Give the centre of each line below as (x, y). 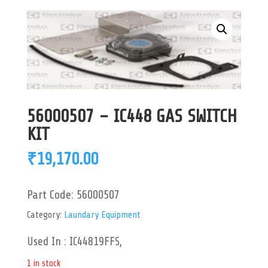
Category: (45, 215)
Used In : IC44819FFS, (74, 242)
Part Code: (51, 195)
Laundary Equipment (102, 215)
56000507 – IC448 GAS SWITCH (132, 116)
